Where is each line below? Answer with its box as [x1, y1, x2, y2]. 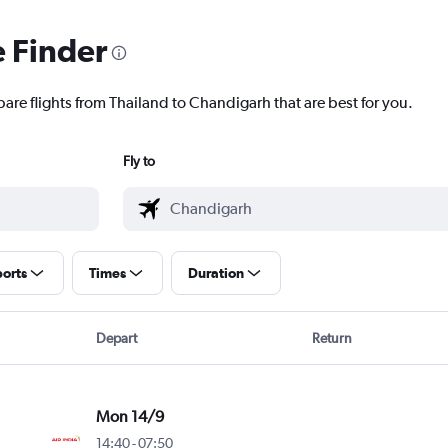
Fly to [122, 153, 155, 170]
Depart [95, 330, 137, 347]
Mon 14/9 [96, 407, 165, 427]
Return [312, 330, 353, 347]
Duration [187, 265, 244, 282]
